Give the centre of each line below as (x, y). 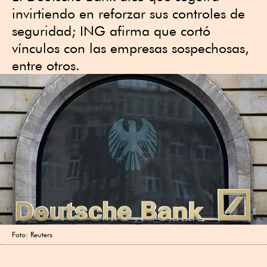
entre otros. (46, 65)
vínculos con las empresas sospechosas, (131, 48)
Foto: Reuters (32, 235)
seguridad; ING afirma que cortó (111, 31)
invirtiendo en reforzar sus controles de (128, 13)
